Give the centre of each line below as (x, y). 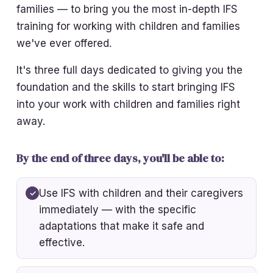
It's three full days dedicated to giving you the (130, 70)
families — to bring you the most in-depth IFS (127, 9)
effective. (62, 242)
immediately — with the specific (118, 209)
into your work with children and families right (129, 104)
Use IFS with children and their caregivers (141, 193)
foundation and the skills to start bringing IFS (126, 87)
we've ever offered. (64, 43)
